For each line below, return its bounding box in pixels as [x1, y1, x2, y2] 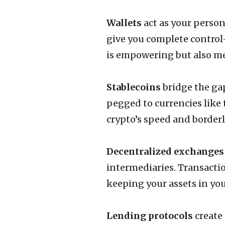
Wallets [106, 17, 142, 29]
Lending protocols [106, 210, 193, 221]
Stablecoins [106, 81, 161, 93]
